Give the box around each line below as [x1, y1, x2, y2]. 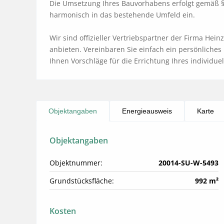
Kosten [49, 205, 76, 216]
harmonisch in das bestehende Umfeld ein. [49, 9, 195, 19]
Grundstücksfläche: [49, 175, 114, 185]
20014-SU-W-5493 [158, 157, 218, 167]
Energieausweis [122, 106, 172, 115]
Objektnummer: [49, 157, 102, 167]
